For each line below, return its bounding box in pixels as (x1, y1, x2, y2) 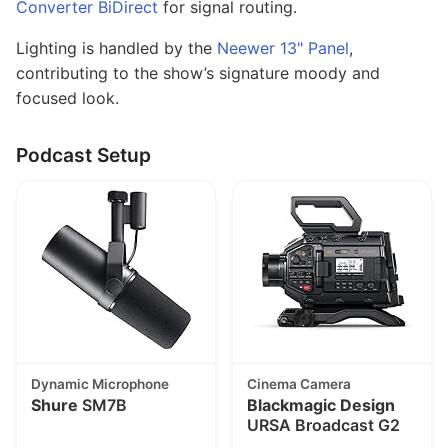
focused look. (16, 88, 119, 109)
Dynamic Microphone (31, 375, 170, 392)
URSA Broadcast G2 (247, 415, 401, 436)
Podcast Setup (16, 143, 151, 168)
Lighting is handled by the (16, 38, 217, 59)
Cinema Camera (247, 375, 352, 392)
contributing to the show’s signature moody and (16, 63, 380, 84)
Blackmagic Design (247, 395, 396, 416)
